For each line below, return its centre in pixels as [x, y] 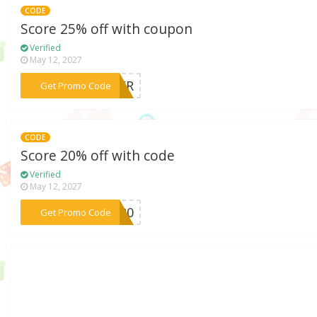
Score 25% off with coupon [107, 29]
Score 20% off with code [98, 155]
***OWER [105, 86]
